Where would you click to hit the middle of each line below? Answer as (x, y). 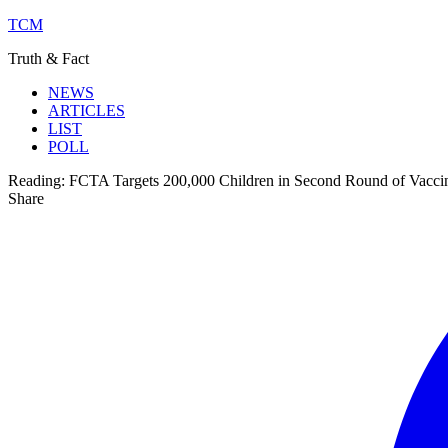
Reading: (36, 180)
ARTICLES (86, 110)
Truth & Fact (48, 58)
